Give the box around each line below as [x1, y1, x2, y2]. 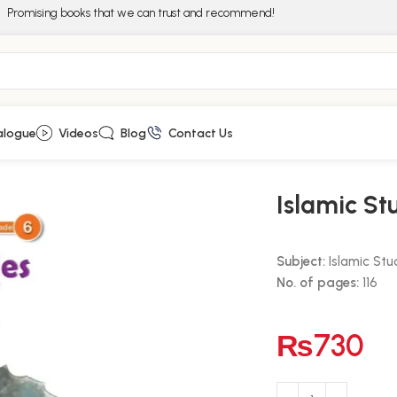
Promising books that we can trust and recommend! [7, 6, 275, 19]
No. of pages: [276, 274, 363, 291]
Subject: [276, 253, 326, 269]
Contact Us [168, 125, 233, 141]
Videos [58, 125, 98, 141]
